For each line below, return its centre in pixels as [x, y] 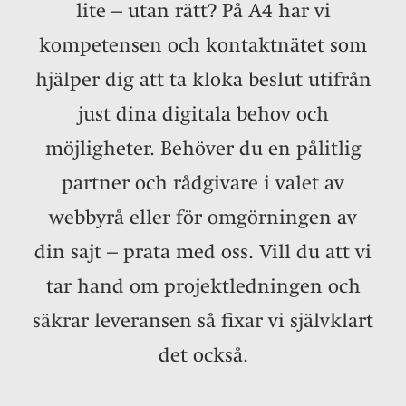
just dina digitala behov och [203, 113]
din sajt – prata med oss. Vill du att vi [203, 251]
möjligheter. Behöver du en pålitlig [203, 148]
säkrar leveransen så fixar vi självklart [203, 320]
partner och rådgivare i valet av [203, 182]
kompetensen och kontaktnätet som [203, 44]
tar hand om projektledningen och [203, 285]
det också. [203, 354]
